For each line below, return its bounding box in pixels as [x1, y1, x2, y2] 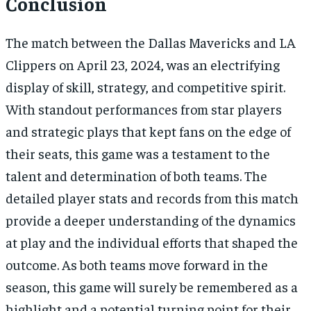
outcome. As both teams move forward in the [6, 255, 268, 273]
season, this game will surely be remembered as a [6, 277, 298, 295]
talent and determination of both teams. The [6, 166, 267, 184]
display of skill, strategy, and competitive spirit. [6, 77, 285, 95]
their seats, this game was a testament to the [6, 144, 270, 162]
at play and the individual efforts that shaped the [6, 233, 298, 251]
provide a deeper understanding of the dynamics [6, 210, 296, 228]
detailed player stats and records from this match [6, 188, 299, 206]
